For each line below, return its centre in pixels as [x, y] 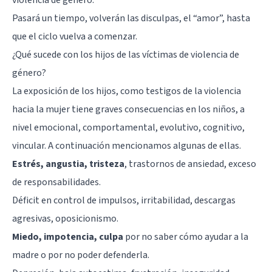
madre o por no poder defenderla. [81, 255]
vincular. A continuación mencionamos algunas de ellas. [127, 145]
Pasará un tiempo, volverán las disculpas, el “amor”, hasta [131, 18]
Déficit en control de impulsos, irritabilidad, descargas [124, 200]
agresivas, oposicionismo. [65, 218]
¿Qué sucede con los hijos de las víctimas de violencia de [126, 54]
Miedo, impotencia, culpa [68, 236]
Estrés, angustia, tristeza [68, 164]
